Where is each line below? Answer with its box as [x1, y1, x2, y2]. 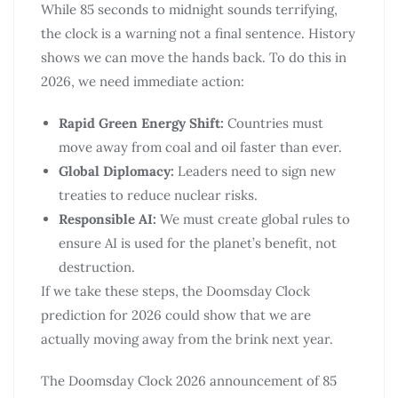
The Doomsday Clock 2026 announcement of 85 [41, 371, 337, 389]
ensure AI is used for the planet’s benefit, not [59, 234, 337, 251]
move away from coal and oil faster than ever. [59, 138, 342, 155]
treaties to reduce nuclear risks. [59, 186, 258, 203]
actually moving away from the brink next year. [41, 330, 333, 347]
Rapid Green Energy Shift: [59, 114, 224, 131]
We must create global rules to [156, 210, 350, 227]
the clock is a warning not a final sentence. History [41, 24, 355, 42]
